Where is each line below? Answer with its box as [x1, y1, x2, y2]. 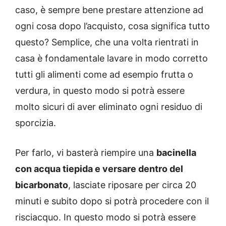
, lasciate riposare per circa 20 [68, 180, 196, 191]
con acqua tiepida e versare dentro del [15, 163, 183, 175]
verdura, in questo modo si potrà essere [15, 85, 185, 96]
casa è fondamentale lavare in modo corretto [15, 53, 208, 64]
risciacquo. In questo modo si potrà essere [15, 212, 196, 223]
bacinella [156, 147, 196, 158]
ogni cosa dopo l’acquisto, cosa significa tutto [15, 21, 210, 32]
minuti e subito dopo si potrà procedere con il [15, 196, 209, 207]
